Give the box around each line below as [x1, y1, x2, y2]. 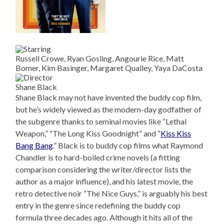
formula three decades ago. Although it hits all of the [15, 212, 193, 222]
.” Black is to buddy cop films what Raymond [53, 140, 203, 150]
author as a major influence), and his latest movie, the [15, 176, 193, 186]
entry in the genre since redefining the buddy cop [15, 200, 181, 210]
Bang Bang [15, 140, 53, 150]
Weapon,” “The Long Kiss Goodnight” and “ [15, 128, 161, 138]
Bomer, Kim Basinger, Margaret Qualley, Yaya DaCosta [15, 63, 203, 73]
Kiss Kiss [160, 128, 191, 138]
